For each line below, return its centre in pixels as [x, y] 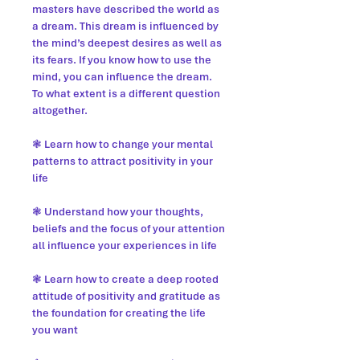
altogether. [60, 110]
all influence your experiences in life [125, 245]
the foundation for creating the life [119, 313]
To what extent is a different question [126, 94]
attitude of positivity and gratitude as [126, 296]
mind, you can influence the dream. [122, 77]
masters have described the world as [126, 9]
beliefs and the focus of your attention [129, 229]
